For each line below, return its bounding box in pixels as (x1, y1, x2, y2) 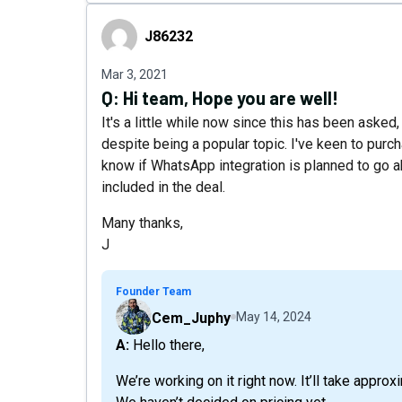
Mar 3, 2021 (101, 67, 168, 82)
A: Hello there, (129, 336, 205, 354)
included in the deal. (101, 179, 225, 196)
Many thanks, (101, 214, 183, 232)
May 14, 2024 (236, 310, 311, 324)
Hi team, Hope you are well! (123, 87, 338, 109)
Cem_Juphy (152, 310, 231, 327)
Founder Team (116, 285, 191, 298)
